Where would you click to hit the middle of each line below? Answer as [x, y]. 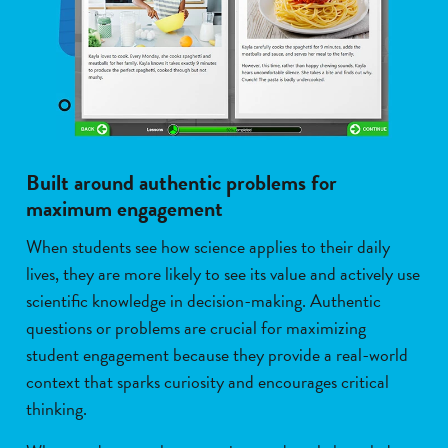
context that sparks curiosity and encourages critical [207, 381]
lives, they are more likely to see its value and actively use [223, 273]
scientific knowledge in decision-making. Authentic [203, 300]
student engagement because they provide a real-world [217, 354]
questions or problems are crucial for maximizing [196, 327]
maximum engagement [124, 208]
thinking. [56, 408]
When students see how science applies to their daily [208, 246]
